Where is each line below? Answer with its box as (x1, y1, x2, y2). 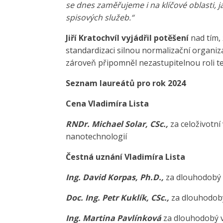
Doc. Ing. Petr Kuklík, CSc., (66, 192, 171, 204)
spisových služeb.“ (66, 12, 134, 23)
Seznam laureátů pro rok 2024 (66, 78, 186, 89)
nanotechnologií (66, 131, 127, 142)
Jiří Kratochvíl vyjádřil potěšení (66, 32, 189, 44)
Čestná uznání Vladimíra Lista (66, 151, 185, 163)
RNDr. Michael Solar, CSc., (66, 118, 168, 130)
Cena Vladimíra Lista (66, 98, 149, 110)
